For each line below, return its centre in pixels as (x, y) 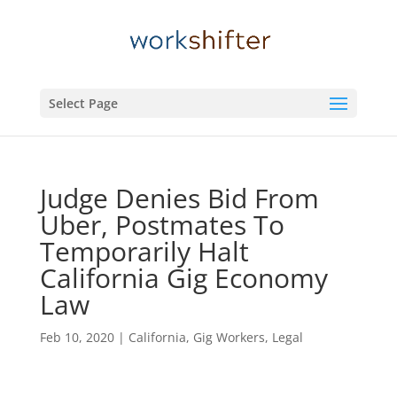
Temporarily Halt (144, 251)
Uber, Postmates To (162, 225)
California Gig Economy (183, 278)
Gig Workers (229, 337)
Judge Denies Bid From (179, 198)
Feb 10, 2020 (77, 337)
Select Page (83, 103)
